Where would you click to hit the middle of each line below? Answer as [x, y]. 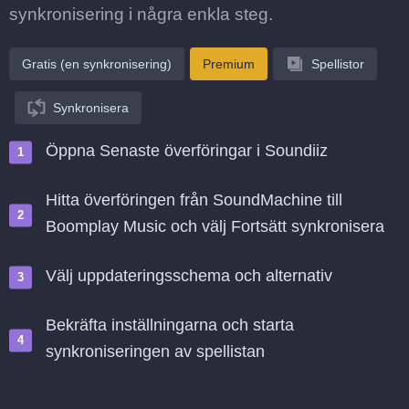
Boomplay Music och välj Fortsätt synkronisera [215, 226]
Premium [229, 64]
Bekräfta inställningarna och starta [170, 325]
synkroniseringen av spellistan [155, 351]
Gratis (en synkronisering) [97, 64]
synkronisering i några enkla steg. [141, 14]
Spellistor [338, 64]
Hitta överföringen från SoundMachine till [194, 200]
